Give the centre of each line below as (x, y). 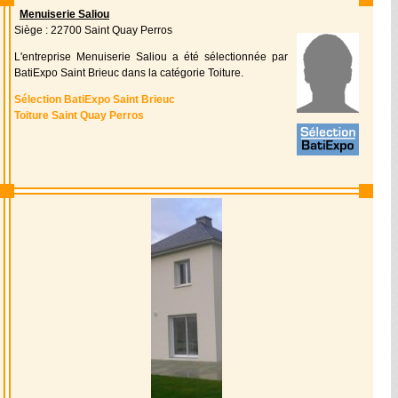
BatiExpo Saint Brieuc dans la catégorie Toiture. (129, 73)
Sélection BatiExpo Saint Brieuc (95, 99)
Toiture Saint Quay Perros (79, 115)
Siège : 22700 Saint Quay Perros (93, 30)
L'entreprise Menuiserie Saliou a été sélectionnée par (151, 57)
